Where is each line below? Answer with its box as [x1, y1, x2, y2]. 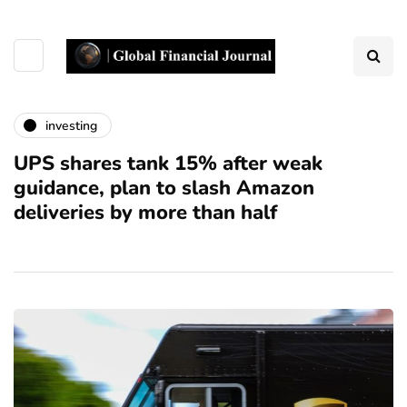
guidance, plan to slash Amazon [14, 174, 314, 202]
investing [45, 116, 97, 134]
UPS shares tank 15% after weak [14, 150, 323, 177]
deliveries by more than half [14, 199, 277, 226]
